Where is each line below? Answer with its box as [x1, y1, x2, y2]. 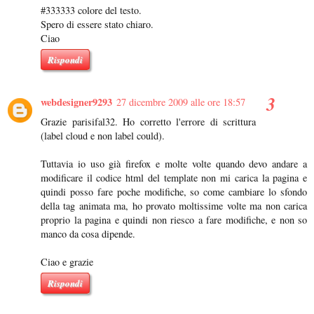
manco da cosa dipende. [41, 226, 135, 240]
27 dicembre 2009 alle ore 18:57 [116, 95, 245, 109]
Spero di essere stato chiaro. [41, 18, 153, 31]
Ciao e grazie [41, 254, 93, 268]
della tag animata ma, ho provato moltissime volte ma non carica [41, 198, 307, 212]
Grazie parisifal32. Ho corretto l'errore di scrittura [41, 114, 256, 128]
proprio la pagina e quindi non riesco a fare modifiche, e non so [41, 212, 307, 226]
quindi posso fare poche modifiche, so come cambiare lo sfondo [41, 184, 307, 198]
